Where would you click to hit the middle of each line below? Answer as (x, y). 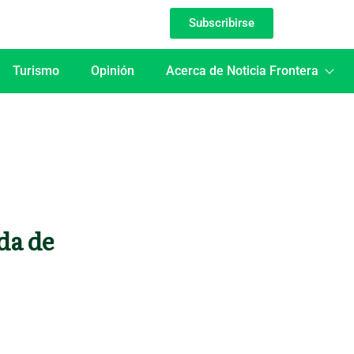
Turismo (36, 71)
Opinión (112, 71)
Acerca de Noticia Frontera (242, 71)
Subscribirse (222, 23)
